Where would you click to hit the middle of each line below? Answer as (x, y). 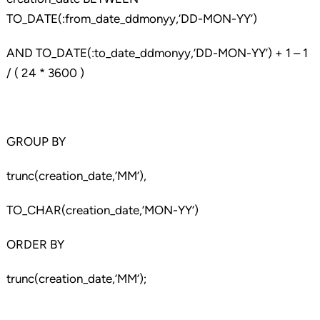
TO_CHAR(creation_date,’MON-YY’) (102, 210)
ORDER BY (35, 245)
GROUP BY (36, 142)
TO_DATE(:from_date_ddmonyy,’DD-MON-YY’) (131, 19)
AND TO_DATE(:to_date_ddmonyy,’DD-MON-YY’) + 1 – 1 (157, 53)
